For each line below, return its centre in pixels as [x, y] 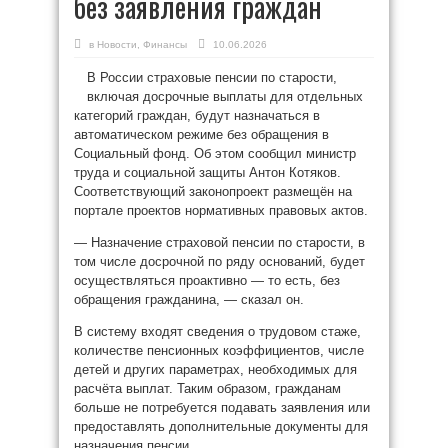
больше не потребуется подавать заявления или [222, 407]
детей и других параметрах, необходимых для [215, 369]
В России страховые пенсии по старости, [212, 77]
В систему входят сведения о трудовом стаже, [217, 331]
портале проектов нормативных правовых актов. [221, 210]
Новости [117, 44]
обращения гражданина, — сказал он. [189, 299]
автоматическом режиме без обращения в [201, 134]
